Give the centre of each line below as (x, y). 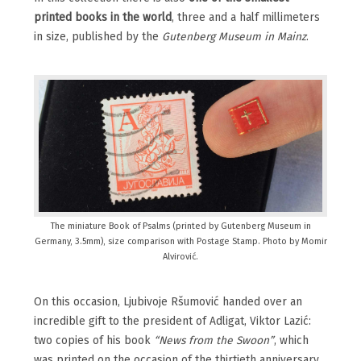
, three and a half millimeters (246, 18)
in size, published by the (98, 37)
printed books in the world (103, 18)
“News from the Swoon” (214, 340)
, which (291, 340)
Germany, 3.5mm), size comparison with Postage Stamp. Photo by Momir (180, 241)
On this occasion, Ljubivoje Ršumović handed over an (168, 302)
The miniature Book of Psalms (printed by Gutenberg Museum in (180, 226)
